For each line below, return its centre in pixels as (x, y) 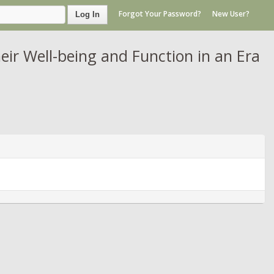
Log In (87, 14)
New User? (231, 14)
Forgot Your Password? (160, 14)
